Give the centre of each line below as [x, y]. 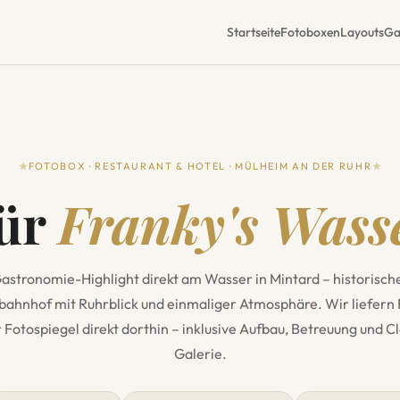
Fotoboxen [310, 32]
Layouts [362, 32]
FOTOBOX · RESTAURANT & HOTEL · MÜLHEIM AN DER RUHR [200, 166]
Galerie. [200, 354]
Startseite [254, 32]
